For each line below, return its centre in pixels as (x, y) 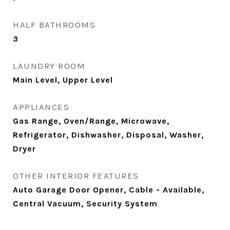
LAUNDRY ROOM (49, 66)
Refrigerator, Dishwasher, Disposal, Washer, (108, 135)
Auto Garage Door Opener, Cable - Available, (109, 190)
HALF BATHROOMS (54, 25)
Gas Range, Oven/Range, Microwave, (91, 121)
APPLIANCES (41, 107)
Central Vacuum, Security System (85, 204)
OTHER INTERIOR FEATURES (76, 176)
